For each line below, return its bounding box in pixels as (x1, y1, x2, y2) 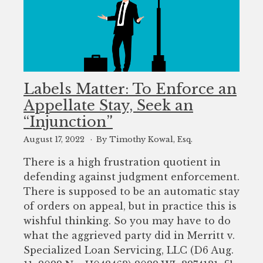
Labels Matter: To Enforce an (23, 80, 237, 98)
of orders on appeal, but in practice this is (23, 200, 237, 213)
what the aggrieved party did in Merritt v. (23, 230, 235, 242)
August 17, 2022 (23, 135, 87, 144)
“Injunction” (23, 113, 113, 131)
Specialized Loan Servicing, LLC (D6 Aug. (23, 244, 234, 257)
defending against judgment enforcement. (23, 171, 240, 183)
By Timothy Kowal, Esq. (96, 135, 193, 144)
